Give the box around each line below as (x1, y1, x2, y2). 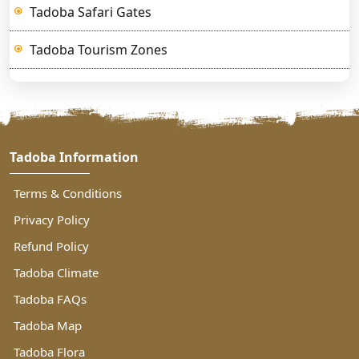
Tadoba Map (14, 317, 82, 334)
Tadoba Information (10, 148, 139, 167)
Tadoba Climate (14, 264, 99, 281)
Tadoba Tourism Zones (30, 40, 167, 58)
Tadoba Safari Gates (30, 2, 151, 21)
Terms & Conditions (14, 185, 122, 202)
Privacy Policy (14, 212, 90, 228)
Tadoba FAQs (14, 291, 87, 308)
